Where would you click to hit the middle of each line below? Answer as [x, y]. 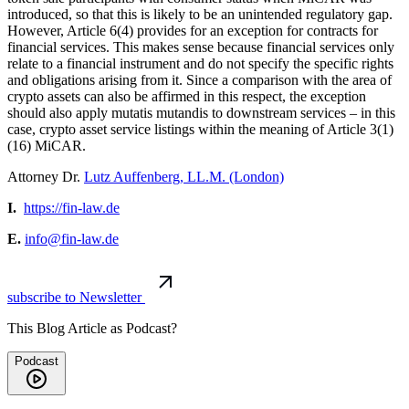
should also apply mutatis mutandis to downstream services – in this [201, 113]
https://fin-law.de [72, 208]
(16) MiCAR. [47, 146]
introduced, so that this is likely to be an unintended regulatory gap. [200, 15]
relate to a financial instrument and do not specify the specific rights [200, 64]
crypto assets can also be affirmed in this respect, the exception [187, 97]
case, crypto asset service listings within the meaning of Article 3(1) [200, 130]
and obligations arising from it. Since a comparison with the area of [199, 80]
